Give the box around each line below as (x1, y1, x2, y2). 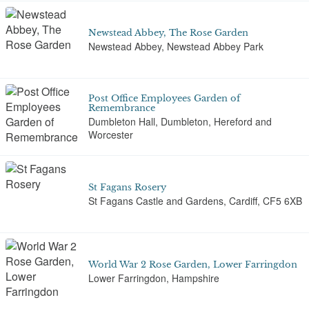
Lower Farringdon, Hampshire (88, 270, 219, 285)
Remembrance (88, 103, 155, 113)
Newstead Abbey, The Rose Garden (88, 27, 248, 38)
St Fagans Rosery (88, 181, 166, 192)
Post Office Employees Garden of (88, 93, 240, 103)
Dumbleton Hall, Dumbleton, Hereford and (88, 114, 272, 129)
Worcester (88, 128, 133, 142)
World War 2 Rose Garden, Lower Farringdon (88, 259, 297, 270)
